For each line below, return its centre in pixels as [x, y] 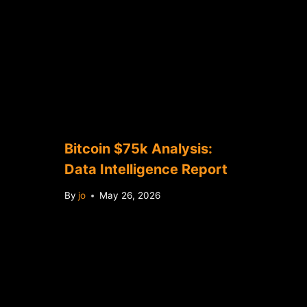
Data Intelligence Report [146, 169]
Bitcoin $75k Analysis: [138, 148]
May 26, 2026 [130, 196]
